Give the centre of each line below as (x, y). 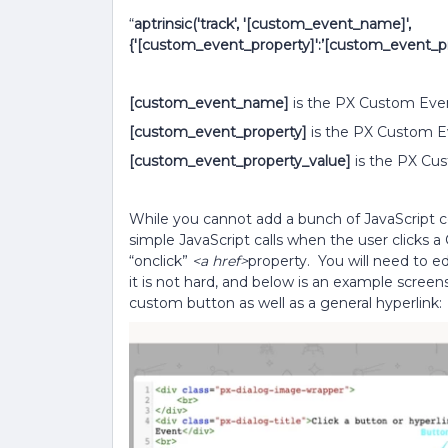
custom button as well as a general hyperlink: (285, 303)
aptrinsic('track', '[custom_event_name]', (272, 24)
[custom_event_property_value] (240, 161)
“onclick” (160, 261)
